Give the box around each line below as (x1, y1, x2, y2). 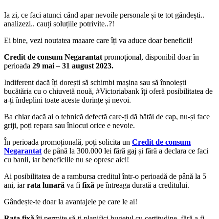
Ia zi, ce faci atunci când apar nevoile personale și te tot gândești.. (4, 10, 204, 19)
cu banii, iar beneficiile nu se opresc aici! (4, 155, 129, 164)
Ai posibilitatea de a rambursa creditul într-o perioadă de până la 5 (4, 172, 206, 180)
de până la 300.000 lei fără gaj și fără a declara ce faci (42, 146, 208, 155)
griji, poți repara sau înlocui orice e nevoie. (4, 121, 135, 130)
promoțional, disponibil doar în (102, 52, 199, 61)
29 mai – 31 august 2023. (32, 61, 113, 70)
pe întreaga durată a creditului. (94, 180, 189, 189)
